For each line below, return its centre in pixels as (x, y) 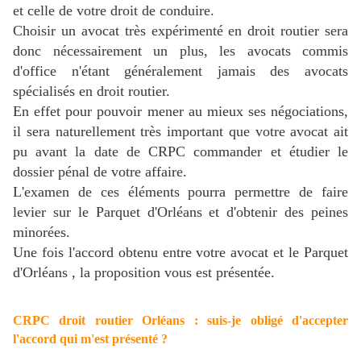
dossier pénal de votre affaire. (100, 171)
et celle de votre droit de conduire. (114, 10)
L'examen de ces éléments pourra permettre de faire (180, 191)
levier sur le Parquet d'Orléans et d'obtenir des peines (180, 212)
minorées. (41, 232)
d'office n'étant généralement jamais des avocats (180, 71)
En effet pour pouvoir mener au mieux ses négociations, (180, 111)
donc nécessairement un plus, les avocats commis (180, 50)
